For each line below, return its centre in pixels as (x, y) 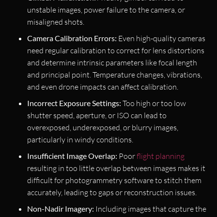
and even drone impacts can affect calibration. (103, 86)
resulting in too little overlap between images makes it (116, 168)
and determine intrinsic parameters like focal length (112, 62)
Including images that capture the (150, 209)
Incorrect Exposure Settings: (74, 103)
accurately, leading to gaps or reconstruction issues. (112, 192)
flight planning (161, 156)
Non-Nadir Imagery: (61, 208)
